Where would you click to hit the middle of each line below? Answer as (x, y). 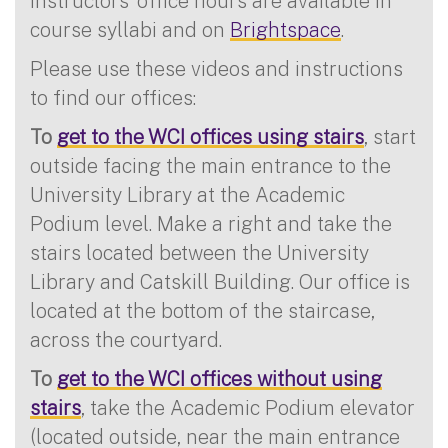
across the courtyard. (128, 339)
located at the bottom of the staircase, (202, 310)
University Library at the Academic (187, 194)
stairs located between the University (199, 252)
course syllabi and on (130, 29)
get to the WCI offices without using (219, 378)
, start (390, 136)
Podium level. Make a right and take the (211, 223)
